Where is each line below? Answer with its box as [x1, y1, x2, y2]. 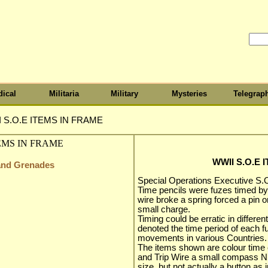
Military [110, 89, 138, 98]
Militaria [48, 89, 79, 98]
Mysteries [172, 89, 208, 98]
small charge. [138, 204, 190, 214]
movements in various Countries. [138, 233, 267, 243]
